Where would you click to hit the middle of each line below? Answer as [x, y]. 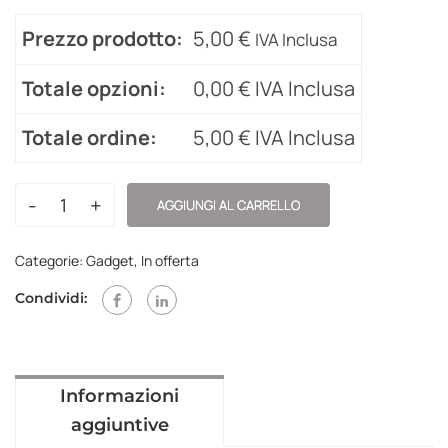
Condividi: [51, 298]
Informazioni [119, 395]
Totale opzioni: [94, 89]
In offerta [170, 261]
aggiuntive [119, 424]
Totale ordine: [89, 138]
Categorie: [50, 261]
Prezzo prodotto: [102, 39]
